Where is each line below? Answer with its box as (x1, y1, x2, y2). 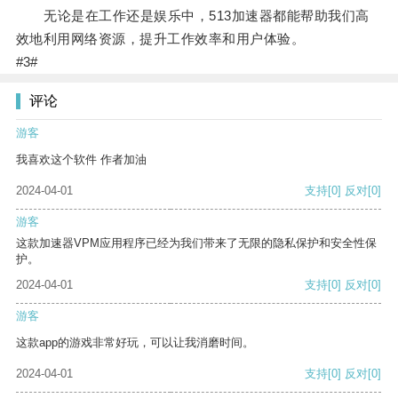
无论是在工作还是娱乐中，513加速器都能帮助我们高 (15, 8, 370, 24)
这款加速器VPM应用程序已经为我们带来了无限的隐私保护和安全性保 (16, 236, 377, 251)
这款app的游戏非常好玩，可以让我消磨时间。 (16, 336, 254, 350)
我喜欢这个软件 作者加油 (16, 153, 147, 167)
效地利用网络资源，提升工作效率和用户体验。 (15, 31, 306, 47)
